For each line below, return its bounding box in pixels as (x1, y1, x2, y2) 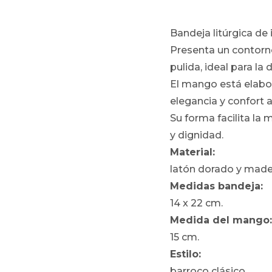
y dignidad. (170, 129, 224, 141)
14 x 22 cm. (170, 197, 223, 209)
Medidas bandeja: (170, 180, 263, 192)
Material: (170, 146, 216, 158)
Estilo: (170, 248, 202, 260)
